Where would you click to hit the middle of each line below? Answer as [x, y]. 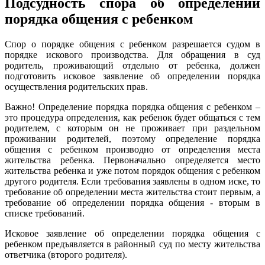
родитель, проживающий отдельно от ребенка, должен [132, 65]
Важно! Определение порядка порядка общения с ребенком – [132, 107]
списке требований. [45, 213]
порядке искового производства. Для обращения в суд [132, 55]
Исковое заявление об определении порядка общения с [132, 233]
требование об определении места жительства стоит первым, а [132, 192]
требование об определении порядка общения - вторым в [132, 203]
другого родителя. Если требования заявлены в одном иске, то [132, 181]
